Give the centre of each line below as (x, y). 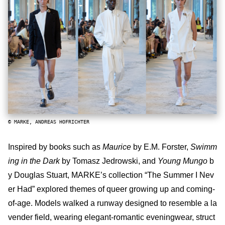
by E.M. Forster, (162, 147)
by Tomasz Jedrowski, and (109, 161)
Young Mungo (183, 161)
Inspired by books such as (55, 147)
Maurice (118, 147)
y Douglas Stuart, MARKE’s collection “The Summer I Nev (111, 175)
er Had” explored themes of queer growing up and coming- (111, 189)
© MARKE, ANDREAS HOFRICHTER (49, 122)
